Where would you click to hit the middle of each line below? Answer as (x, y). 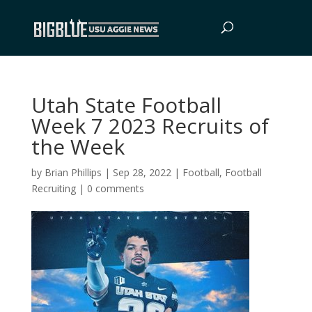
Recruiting (53, 188)
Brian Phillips (73, 172)
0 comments (115, 188)
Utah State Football (126, 105)
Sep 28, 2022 (142, 172)
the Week (78, 147)
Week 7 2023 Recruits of (150, 126)
